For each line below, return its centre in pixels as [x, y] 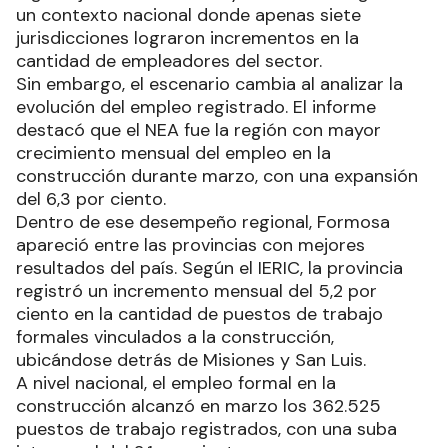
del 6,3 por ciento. [91, 198]
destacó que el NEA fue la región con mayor [198, 129]
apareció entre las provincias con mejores [190, 244]
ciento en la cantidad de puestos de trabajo [199, 313]
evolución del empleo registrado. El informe [196, 106]
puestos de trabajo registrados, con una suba [206, 428]
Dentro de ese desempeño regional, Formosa [203, 221]
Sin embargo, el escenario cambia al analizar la [209, 83]
